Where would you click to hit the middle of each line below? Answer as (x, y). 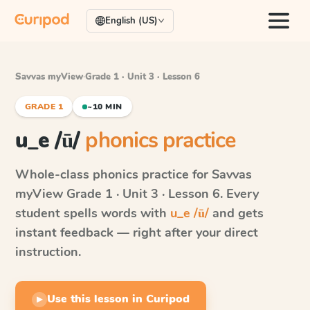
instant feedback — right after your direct (137, 232)
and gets (236, 213)
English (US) (131, 21)
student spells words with (93, 213)
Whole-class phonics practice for (113, 174)
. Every (239, 194)
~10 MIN (105, 107)
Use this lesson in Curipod (118, 299)
